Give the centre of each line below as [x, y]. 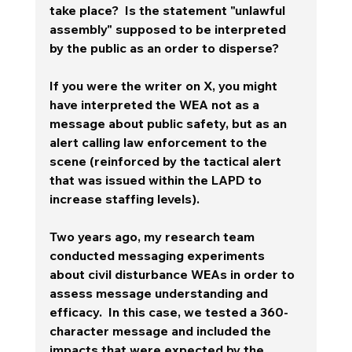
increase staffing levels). [127, 198]
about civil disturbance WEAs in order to [173, 274]
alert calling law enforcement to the [159, 142]
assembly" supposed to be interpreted [169, 29]
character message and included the [161, 330]
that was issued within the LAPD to [157, 180]
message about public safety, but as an [169, 123]
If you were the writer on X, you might [165, 85]
